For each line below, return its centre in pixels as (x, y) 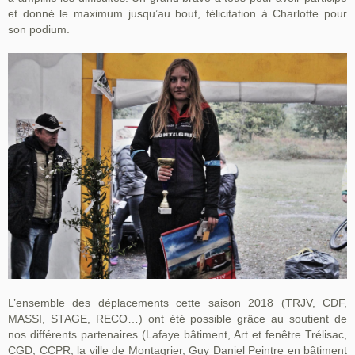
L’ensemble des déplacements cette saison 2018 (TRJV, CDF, (177, 303)
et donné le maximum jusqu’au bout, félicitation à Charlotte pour (177, 13)
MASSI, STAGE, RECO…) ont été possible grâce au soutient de (177, 319)
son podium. (39, 29)
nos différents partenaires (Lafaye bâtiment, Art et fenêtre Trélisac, (177, 335)
